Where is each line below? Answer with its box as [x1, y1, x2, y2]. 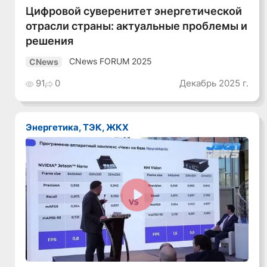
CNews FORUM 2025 [69, 57, 153, 67]
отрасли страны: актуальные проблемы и [26, 19, 248, 33]
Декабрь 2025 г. [179, 77, 249, 89]
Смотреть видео [110, 212, 164, 221]
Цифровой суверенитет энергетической [26, 4, 243, 18]
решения [26, 34, 74, 48]
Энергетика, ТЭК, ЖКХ [32, 122, 129, 133]
